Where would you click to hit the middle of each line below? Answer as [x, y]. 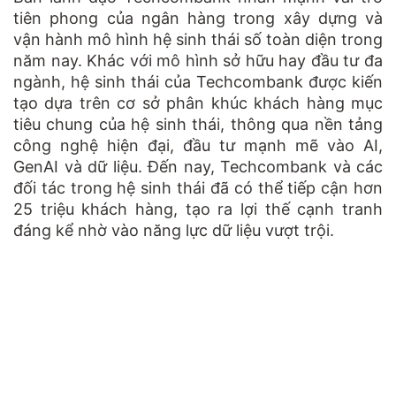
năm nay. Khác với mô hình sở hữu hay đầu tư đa [198, 61]
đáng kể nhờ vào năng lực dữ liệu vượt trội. [174, 231]
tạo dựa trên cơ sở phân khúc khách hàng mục [198, 103]
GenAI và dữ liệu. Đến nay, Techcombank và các [198, 167]
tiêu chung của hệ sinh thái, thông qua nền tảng [198, 125]
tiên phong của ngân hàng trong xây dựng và [198, 19]
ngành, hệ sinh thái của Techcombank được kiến [198, 82]
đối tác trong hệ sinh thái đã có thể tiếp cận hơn [198, 188]
